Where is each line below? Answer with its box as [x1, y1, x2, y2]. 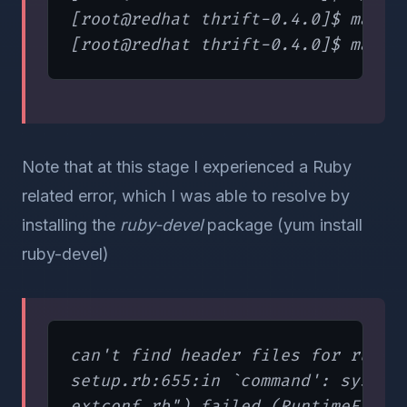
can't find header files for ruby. [70, 344, 400, 366]
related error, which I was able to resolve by [22, 186, 350, 205]
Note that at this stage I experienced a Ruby [22, 157, 352, 176]
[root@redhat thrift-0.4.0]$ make [70, 8, 390, 30]
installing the [22, 215, 120, 234]
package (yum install [203, 215, 362, 234]
